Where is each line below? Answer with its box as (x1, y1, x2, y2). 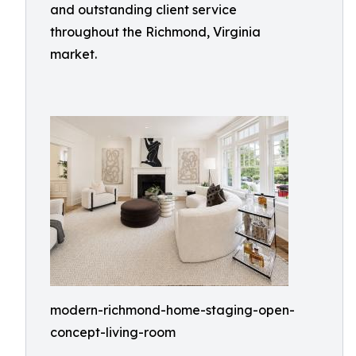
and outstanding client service (50, 2, 237, 17)
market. (50, 46, 97, 62)
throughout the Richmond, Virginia (50, 24, 261, 40)
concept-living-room (50, 324, 176, 340)
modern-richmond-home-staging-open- (50, 302, 295, 318)
